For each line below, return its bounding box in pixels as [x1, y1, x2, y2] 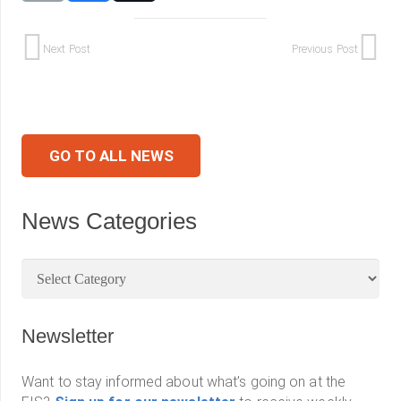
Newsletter [21, 325, 114, 348]
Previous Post [291, 41, 358, 55]
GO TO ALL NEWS [48, 146, 174, 165]
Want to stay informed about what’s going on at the [21, 373, 346, 391]
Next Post [43, 41, 90, 55]
